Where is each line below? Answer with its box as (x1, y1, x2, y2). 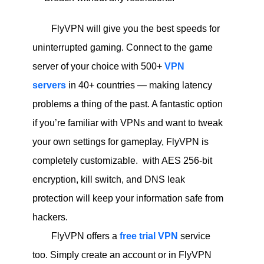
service (177, 230, 210, 241)
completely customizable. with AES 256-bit (32, 155, 212, 166)
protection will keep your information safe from (32, 193, 223, 203)
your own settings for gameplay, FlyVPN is (32, 136, 209, 147)
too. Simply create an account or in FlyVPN (32, 249, 212, 260)
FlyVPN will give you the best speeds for (51, 23, 220, 34)
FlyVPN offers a (51, 230, 120, 241)
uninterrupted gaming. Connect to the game (32, 42, 213, 52)
